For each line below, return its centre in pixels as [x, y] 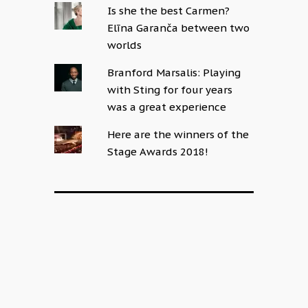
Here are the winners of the [178, 134]
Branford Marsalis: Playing [174, 73]
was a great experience [167, 107]
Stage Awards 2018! [158, 152]
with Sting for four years [170, 90]
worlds [125, 45]
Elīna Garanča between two [179, 28]
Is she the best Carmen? [169, 11]
